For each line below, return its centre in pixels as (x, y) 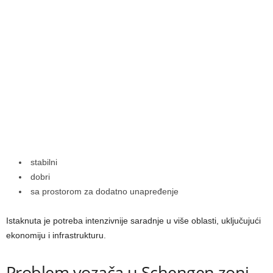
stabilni (44, 162)
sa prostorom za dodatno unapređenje (105, 192)
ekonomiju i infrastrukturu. (56, 236)
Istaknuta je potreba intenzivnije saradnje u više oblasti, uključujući (133, 221)
